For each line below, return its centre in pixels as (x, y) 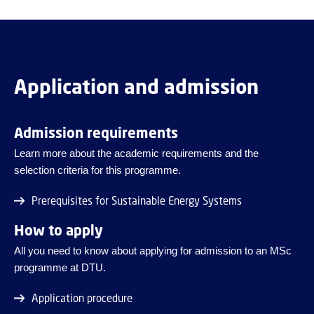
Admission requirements (96, 133)
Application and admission (136, 87)
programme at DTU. (60, 268)
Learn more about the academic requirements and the (136, 153)
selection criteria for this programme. (97, 170)
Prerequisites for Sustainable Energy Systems (137, 201)
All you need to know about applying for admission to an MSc (153, 251)
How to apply (59, 231)
